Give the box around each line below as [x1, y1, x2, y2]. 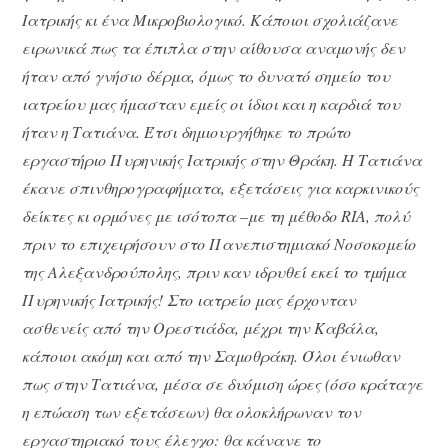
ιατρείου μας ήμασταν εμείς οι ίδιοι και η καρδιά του [22, 92, 401, 114]
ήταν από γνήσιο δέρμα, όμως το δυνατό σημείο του [22, 64, 391, 86]
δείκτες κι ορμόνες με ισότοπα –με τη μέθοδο [22, 204, 342, 226]
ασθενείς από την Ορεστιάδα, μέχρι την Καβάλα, [22, 316, 380, 338]
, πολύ [366, 204, 411, 226]
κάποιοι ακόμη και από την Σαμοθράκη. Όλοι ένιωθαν [22, 344, 401, 366]
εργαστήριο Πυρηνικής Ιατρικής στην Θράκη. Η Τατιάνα [22, 148, 423, 170]
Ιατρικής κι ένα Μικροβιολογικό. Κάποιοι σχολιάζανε [22, 8, 399, 30]
